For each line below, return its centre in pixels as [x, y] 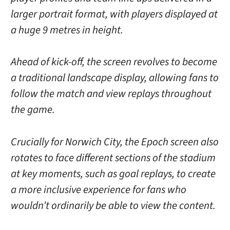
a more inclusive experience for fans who [98, 189]
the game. [33, 110]
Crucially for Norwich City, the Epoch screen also [114, 142]
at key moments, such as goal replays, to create [113, 174]
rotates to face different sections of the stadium [113, 158]
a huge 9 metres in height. [67, 30]
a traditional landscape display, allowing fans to [114, 78]
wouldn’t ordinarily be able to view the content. [113, 205]
